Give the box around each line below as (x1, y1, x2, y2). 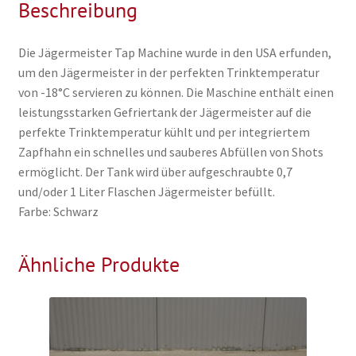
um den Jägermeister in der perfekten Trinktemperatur (17, 64, 319, 80)
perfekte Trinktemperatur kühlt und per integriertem (17, 123, 310, 140)
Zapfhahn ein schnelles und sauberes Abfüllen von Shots (17, 143, 323, 160)
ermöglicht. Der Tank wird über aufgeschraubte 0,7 (17, 163, 292, 180)
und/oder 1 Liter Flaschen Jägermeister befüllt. (17, 183, 275, 199)
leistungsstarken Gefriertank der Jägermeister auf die (17, 103, 311, 120)
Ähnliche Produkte (17, 251, 180, 278)
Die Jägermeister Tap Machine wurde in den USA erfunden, (17, 44, 331, 60)
